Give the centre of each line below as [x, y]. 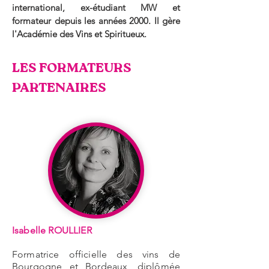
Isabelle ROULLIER [52, 231]
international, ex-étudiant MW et [96, 8]
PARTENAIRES [59, 89]
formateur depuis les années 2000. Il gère [96, 21]
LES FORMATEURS [72, 69]
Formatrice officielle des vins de [96, 255]
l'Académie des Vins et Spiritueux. [79, 34]
